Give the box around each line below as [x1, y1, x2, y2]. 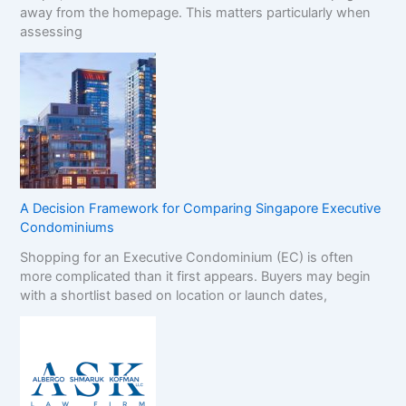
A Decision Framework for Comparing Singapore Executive [20, 199, 382, 217]
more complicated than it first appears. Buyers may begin [20, 267, 372, 285]
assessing [20, 23, 83, 40]
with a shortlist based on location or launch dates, [20, 286, 328, 304]
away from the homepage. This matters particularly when [20, 4, 372, 21]
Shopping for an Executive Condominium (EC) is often [20, 248, 354, 266]
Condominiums [20, 218, 115, 236]
